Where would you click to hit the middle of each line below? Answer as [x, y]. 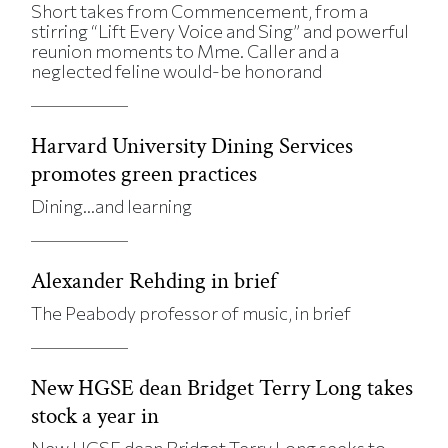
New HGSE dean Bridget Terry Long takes [222, 387]
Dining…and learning [112, 205]
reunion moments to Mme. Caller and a [185, 50]
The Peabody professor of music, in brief [191, 312]
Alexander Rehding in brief [154, 280]
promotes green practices [144, 173]
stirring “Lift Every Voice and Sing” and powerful [220, 30]
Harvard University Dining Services [192, 145]
